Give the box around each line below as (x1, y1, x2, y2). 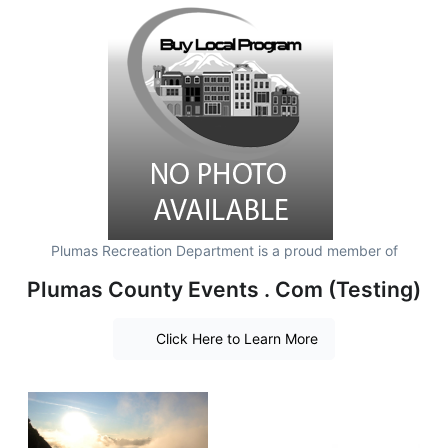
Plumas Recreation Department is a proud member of (50, 241, 398, 259)
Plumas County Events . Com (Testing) (27, 276, 421, 302)
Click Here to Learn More (155, 330, 318, 348)
